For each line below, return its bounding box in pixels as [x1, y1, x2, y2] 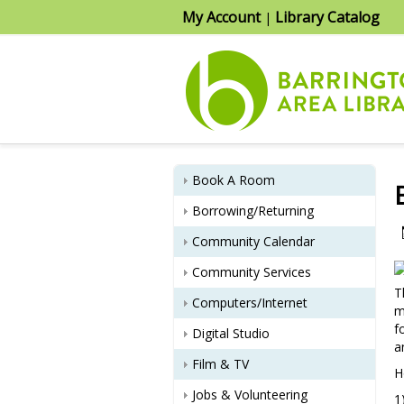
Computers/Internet [192, 294, 308, 311]
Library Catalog [275, 7, 380, 27]
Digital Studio [192, 325, 270, 342]
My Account [182, 7, 261, 27]
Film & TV [192, 355, 249, 372]
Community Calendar [192, 233, 315, 250]
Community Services [192, 263, 311, 280]
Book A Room [192, 171, 275, 188]
